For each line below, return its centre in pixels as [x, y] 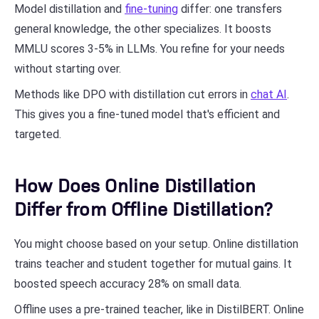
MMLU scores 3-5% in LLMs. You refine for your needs [150, 49]
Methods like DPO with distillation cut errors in [132, 94]
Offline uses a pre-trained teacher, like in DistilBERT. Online [159, 309]
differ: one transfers [230, 9]
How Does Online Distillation [135, 184]
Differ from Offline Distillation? [143, 208]
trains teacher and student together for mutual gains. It [153, 264]
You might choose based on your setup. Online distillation [156, 244]
